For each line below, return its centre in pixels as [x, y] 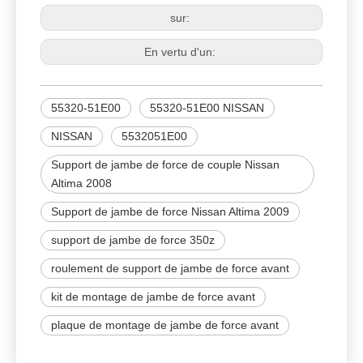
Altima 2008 [81, 183]
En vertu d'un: [181, 52]
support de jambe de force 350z [133, 240]
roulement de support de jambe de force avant [170, 268]
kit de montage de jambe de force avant [153, 297]
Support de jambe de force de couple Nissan [165, 164]
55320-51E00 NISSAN [207, 108]
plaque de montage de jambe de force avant [165, 325]
